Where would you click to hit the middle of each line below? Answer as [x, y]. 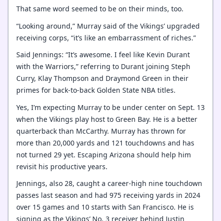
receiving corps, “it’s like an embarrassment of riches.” [106, 37]
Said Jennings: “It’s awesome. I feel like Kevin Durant [103, 55]
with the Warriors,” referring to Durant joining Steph [103, 66]
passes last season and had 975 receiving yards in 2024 [108, 195]
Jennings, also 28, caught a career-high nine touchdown [109, 183]
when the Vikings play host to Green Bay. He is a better [107, 119]
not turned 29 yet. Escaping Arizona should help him [104, 154]
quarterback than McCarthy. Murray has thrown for [101, 131]
